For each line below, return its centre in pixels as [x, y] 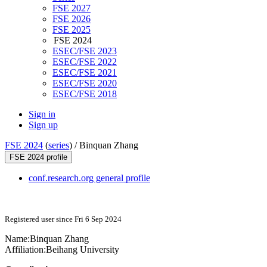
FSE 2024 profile [38, 157]
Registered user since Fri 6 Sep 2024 [63, 219]
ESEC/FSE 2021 [85, 73]
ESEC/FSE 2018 [85, 94]
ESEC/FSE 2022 [85, 62]
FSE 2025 [72, 30]
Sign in [42, 114]
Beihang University [83, 250]
